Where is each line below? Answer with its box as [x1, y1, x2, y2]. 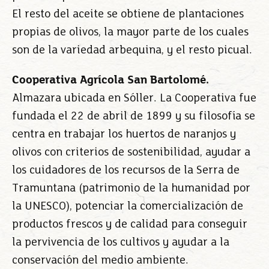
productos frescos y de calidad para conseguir [12, 219, 247, 231]
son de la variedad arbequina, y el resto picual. [12, 44, 252, 56]
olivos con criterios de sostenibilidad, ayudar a [12, 147, 250, 159]
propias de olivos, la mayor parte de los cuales [12, 26, 249, 38]
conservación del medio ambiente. [12, 255, 189, 267]
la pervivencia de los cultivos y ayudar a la [12, 237, 229, 249]
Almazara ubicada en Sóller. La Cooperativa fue [12, 92, 256, 104]
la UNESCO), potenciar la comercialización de [12, 201, 243, 213]
